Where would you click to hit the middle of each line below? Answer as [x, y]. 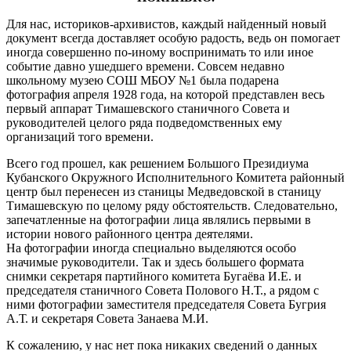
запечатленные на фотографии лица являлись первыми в [159, 219]
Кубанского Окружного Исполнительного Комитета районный [175, 177]
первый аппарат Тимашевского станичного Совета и [148, 108]
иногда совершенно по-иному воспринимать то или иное [160, 52]
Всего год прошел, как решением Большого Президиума [157, 163]
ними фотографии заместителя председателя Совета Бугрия [166, 304]
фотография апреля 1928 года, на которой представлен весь [165, 94]
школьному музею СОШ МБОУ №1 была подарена [143, 80]
